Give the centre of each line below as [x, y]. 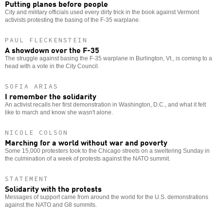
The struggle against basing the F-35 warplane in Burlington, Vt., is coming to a [109, 58]
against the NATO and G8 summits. [51, 205]
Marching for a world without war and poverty [86, 142]
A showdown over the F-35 [52, 49]
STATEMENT [27, 179]
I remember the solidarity [51, 96]
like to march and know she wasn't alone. [59, 112]
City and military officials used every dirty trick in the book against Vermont [102, 12]
